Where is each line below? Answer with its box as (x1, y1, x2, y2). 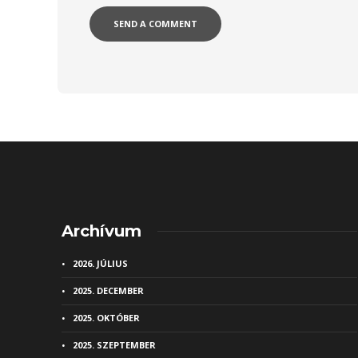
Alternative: (89, 66, 153, 78)
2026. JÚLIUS (73, 257, 128, 270)
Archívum (62, 221, 141, 241)
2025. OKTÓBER (73, 312, 140, 324)
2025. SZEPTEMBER (73, 339, 156, 352)
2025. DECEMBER (73, 284, 144, 297)
